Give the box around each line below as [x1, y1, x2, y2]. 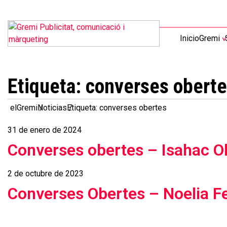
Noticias [37, 103, 67, 112]
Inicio [180, 33, 199, 43]
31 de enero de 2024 [8, 125, 82, 135]
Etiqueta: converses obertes [67, 103, 167, 112]
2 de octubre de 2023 [8, 169, 84, 178]
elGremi [10, 103, 37, 112]
